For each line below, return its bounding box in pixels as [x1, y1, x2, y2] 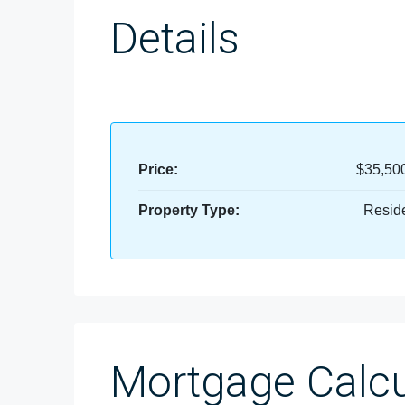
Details [110, 13, 240, 64]
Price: [138, 162, 178, 177]
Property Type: [138, 202, 240, 218]
